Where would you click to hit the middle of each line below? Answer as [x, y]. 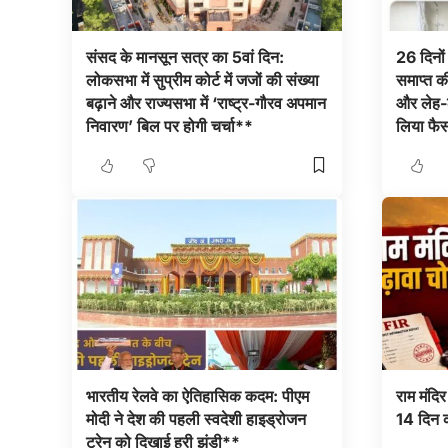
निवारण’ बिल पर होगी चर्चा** [169, 125]
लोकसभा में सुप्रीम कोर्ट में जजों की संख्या [202, 79]
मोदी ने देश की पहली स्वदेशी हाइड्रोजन [195, 419]
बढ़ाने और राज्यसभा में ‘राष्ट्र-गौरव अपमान [205, 102]
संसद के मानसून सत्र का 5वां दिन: [184, 56]
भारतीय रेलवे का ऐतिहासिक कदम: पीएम [197, 396]
